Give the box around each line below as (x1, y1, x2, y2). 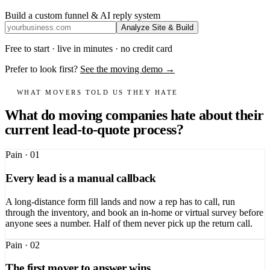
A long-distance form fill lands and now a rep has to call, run (5, 196, 235, 207)
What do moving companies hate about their (5, 107, 264, 124)
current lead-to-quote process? (5, 122, 183, 138)
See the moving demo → (80, 63, 175, 74)
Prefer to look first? (5, 63, 78, 74)
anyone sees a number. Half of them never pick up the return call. (5, 218, 253, 228)
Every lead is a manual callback (5, 171, 156, 184)
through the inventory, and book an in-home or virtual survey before (5, 207, 263, 218)
